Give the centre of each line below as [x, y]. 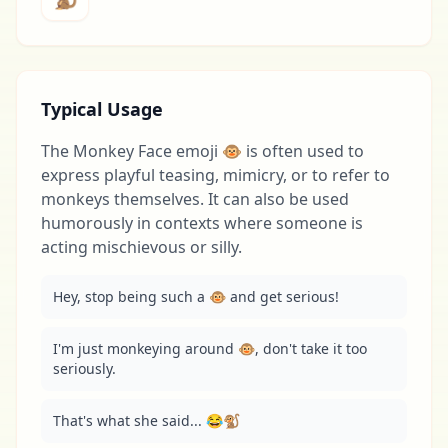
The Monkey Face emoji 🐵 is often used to [202, 151]
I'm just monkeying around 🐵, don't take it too [210, 348]
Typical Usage [102, 109]
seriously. [84, 368]
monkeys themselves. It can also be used [195, 199]
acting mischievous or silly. [141, 247]
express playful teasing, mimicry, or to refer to [215, 175]
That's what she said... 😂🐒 [146, 420]
